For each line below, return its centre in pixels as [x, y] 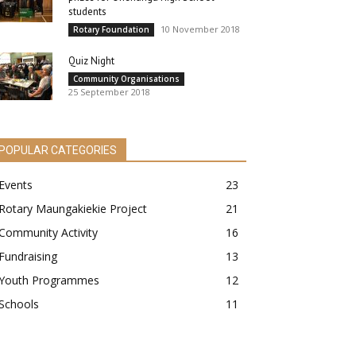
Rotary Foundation [111, 30]
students [87, 12]
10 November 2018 [200, 29]
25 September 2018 [109, 92]
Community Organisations [126, 79]
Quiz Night [91, 61]
